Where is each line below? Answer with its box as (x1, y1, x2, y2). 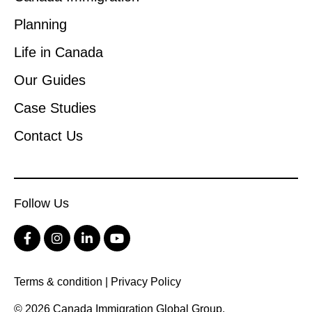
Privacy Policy (111, 275, 181, 288)
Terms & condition (14, 275, 102, 288)
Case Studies (14, 100, 96, 116)
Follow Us (14, 196, 69, 210)
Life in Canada (14, 44, 103, 60)
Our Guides (14, 72, 86, 88)
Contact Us (14, 127, 83, 143)
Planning (14, 16, 67, 32)
